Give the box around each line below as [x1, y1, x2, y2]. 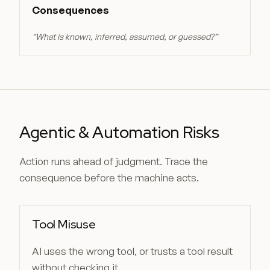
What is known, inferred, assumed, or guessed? [36, 31, 214, 42]
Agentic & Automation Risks [19, 121, 219, 143]
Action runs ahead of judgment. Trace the [19, 155, 208, 168]
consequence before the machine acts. [19, 171, 199, 184]
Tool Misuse [32, 216, 96, 232]
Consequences [32, 4, 109, 16]
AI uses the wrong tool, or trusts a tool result [32, 245, 233, 257]
